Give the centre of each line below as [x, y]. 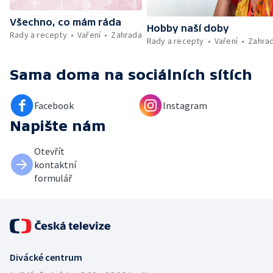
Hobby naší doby [188, 28]
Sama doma [55, 75]
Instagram [185, 106]
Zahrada [126, 34]
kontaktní [55, 165]
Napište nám [58, 126]
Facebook [54, 106]
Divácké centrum [46, 257]
